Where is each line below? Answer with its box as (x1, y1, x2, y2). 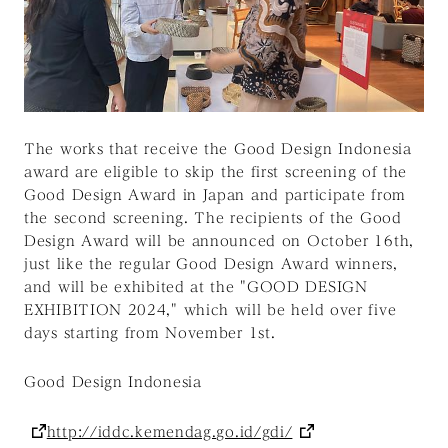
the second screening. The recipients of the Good (24, 211, 402, 226)
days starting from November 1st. (24, 326, 276, 341)
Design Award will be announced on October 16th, (24, 234, 414, 249)
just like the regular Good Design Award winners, (24, 257, 398, 272)
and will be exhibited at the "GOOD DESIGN (24, 280, 368, 295)
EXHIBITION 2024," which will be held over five (24, 303, 397, 318)
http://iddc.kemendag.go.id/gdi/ (46, 425, 293, 440)
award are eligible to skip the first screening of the (24, 165, 408, 180)
